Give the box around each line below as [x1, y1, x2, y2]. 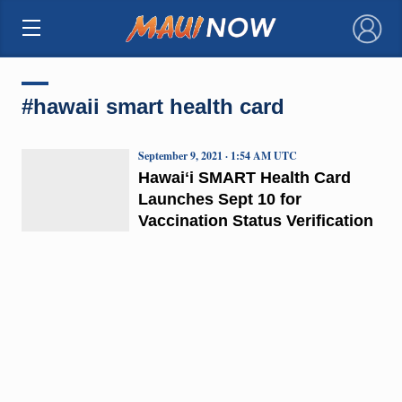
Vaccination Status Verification [137, 211, 373, 230]
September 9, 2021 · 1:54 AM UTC [137, 147, 297, 163]
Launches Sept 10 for [137, 189, 301, 208]
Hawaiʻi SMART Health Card [137, 168, 351, 187]
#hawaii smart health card [21, 93, 284, 118]
